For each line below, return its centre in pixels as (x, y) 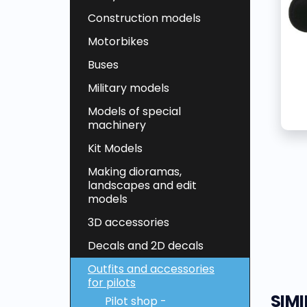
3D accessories (128, 223)
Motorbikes (118, 42)
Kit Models (115, 149)
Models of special (134, 112)
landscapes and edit (142, 186)
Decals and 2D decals (146, 246)
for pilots (112, 283)
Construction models (144, 19)
